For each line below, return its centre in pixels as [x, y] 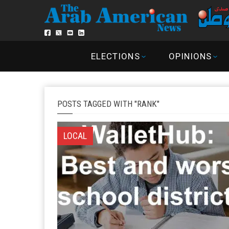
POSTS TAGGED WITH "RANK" [108, 104]
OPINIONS [190, 56]
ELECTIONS [116, 56]
